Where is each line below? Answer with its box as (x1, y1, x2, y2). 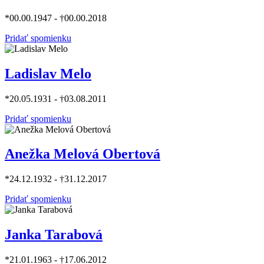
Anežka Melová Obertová (5, 146, 160, 162)
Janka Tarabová (5, 227, 103, 243)
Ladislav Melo (5, 65, 91, 81)
